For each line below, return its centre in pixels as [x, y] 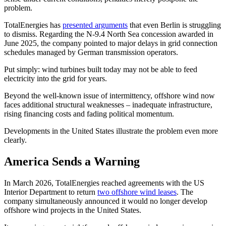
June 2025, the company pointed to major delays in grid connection [111, 43]
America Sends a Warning [72, 161]
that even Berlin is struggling [174, 25]
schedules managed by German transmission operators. [91, 52]
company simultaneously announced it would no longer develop [106, 201]
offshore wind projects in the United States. [73, 210]
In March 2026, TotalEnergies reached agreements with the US [104, 183]
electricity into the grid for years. [55, 78]
